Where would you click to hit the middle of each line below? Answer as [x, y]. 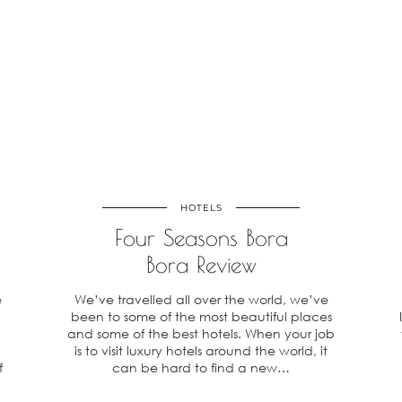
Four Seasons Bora [201, 237]
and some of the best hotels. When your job [201, 333]
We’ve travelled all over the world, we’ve [201, 299]
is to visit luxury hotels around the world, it [201, 350]
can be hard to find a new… [201, 367]
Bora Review [201, 264]
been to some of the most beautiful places [201, 316]
